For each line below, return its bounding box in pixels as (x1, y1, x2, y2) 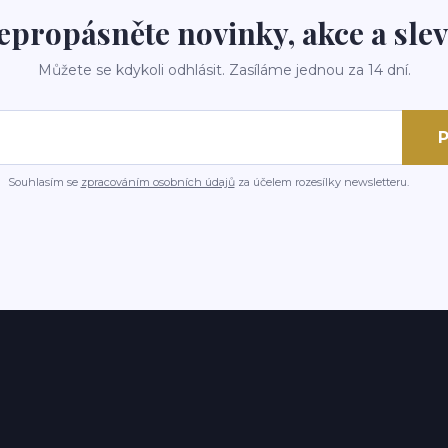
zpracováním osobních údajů (80, 175, 235, 189)
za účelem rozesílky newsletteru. (234, 175, 409, 189)
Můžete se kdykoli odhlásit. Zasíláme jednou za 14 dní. (37, 61, 411, 79)
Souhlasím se (7, 175, 81, 189)
